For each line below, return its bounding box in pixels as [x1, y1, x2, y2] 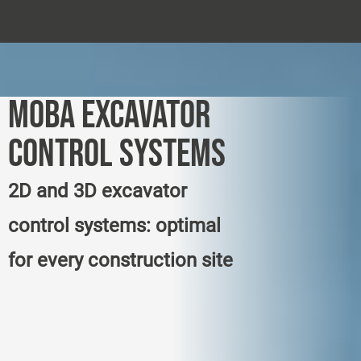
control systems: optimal [8, 214, 221, 237]
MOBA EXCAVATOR [8, 93, 210, 139]
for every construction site [8, 249, 233, 272]
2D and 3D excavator [8, 180, 187, 202]
